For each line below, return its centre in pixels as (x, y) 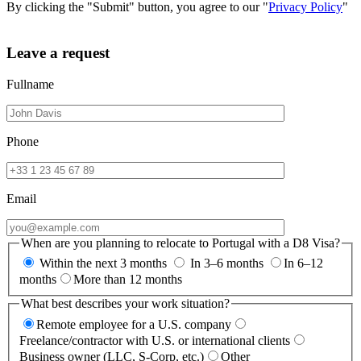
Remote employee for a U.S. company (134, 324)
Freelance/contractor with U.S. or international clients (155, 340)
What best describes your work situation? (125, 304)
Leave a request (58, 52)
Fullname (30, 84)
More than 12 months (128, 280)
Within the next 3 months (103, 263)
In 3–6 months (227, 263)
